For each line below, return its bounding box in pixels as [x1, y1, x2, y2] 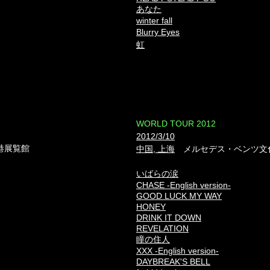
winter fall [136, 16, 172, 25]
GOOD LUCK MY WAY [136, 191, 222, 201]
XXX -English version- [136, 246, 219, 256]
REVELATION [136, 224, 189, 233]
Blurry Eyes [136, 27, 180, 37]
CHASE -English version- [136, 180, 231, 190]
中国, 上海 [136, 144, 175, 154]
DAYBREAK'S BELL [136, 257, 210, 266]
